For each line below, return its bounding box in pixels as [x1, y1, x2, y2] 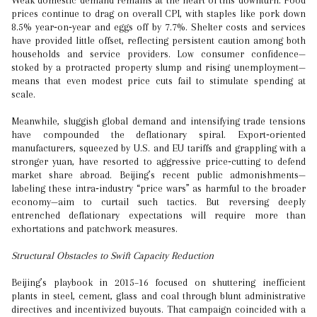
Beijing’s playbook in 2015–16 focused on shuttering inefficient [11, 277, 306, 288]
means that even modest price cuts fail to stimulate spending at [11, 75, 306, 86]
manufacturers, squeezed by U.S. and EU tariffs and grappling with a [11, 142, 306, 154]
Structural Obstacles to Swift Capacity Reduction [11, 250, 214, 261]
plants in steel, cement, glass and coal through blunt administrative [11, 290, 306, 301]
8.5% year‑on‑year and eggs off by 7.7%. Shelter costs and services [11, 21, 306, 33]
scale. [11, 88, 35, 100]
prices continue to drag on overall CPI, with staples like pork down [11, 8, 306, 19]
